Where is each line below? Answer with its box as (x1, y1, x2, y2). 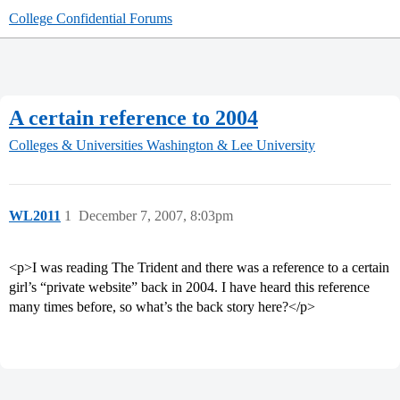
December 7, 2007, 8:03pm (79, 208, 233, 224)
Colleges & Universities (9, 137, 143, 154)
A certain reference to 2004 (9, 105, 258, 129)
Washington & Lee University (146, 137, 315, 154)
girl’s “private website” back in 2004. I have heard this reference (9, 279, 370, 296)
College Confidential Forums (9, 11, 172, 26)
